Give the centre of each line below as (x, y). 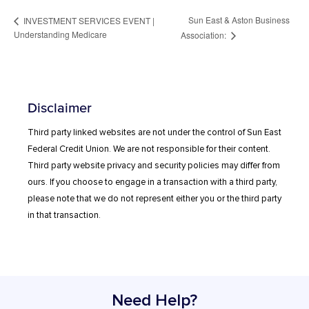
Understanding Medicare (60, 34)
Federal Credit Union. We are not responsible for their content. (149, 149)
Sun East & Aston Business (239, 20)
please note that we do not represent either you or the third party (154, 198)
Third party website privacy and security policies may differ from (154, 165)
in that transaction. (64, 215)
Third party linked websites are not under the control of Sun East (154, 132)
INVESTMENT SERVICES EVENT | (88, 20)
